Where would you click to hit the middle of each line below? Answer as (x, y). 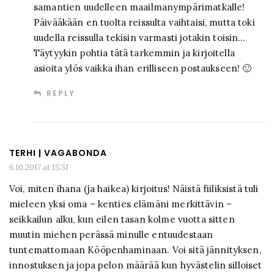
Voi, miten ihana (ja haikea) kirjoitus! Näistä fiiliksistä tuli (134, 189)
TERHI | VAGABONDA (58, 153)
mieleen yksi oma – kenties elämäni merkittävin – (121, 204)
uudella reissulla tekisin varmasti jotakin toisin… (140, 38)
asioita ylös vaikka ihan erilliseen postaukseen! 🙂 (143, 68)
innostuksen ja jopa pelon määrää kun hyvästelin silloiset (136, 265)
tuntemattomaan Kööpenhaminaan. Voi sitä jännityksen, (135, 250)
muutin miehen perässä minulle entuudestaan (111, 235)
